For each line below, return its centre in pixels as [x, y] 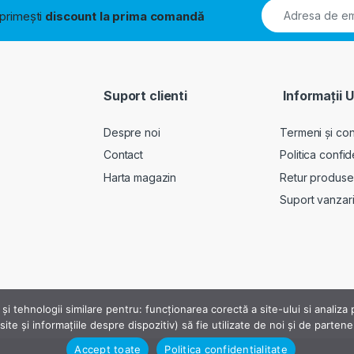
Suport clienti [146, 95]
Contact [124, 155]
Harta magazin [140, 177]
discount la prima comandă [123, 16]
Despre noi [132, 132]
